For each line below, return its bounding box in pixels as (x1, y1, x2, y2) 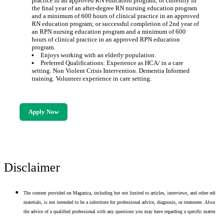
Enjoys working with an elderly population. (40, 51, 156, 59)
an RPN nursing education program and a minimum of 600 (31, 28, 186, 35)
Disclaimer (4, 160, 60, 175)
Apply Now (28, 108, 59, 115)
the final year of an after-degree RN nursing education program (31, 4, 197, 12)
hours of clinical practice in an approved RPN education (31, 36, 180, 43)
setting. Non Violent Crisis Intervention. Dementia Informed (31, 67, 190, 74)
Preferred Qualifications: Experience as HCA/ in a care (40, 59, 183, 66)
